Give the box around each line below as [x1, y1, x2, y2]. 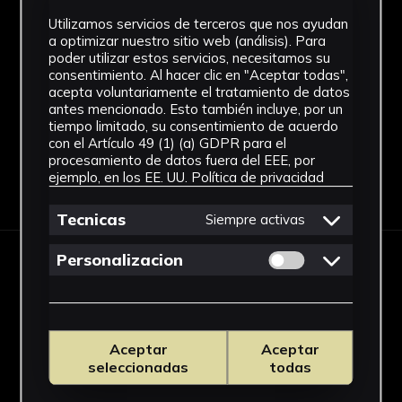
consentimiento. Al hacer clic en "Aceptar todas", [48, 66, 349, 83]
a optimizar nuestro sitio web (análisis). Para [48, 31, 327, 49]
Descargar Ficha [153, 174, 271, 193]
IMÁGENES [153, 266, 249, 301]
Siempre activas [205, 210, 305, 228]
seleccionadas [88, 357, 189, 376]
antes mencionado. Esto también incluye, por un [48, 100, 344, 118]
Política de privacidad [191, 168, 325, 186]
